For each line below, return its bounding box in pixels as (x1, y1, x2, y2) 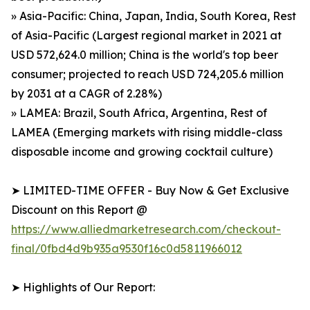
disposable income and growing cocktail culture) (11, 145, 273, 159)
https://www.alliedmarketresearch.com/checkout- (11, 222, 281, 237)
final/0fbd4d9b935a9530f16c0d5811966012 (11, 241, 242, 256)
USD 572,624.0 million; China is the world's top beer (11, 48, 278, 62)
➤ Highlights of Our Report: (11, 280, 155, 295)
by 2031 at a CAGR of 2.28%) (11, 86, 162, 101)
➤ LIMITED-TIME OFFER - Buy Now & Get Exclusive (11, 183, 289, 198)
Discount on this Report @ (11, 203, 147, 217)
